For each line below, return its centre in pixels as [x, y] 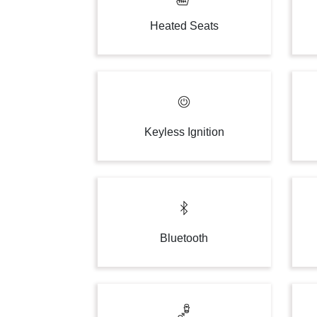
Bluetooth [184, 238]
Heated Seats [184, 26]
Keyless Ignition [184, 132]
